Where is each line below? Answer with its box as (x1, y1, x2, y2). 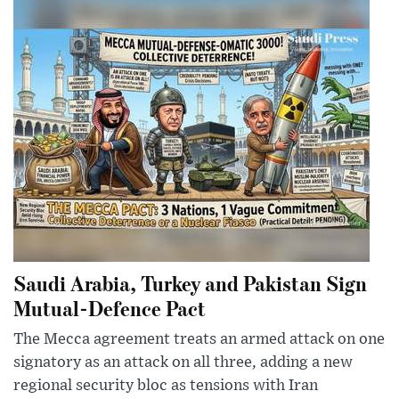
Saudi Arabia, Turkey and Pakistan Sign (13, 268, 367, 297)
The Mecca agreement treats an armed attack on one (13, 330, 385, 347)
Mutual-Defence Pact (13, 293, 206, 322)
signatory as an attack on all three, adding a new (13, 354, 353, 370)
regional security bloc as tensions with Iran (13, 377, 318, 394)
